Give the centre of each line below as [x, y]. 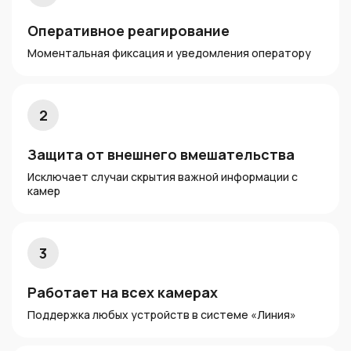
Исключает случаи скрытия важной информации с [163, 177]
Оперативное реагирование [128, 31]
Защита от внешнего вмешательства [161, 154]
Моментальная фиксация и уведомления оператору [169, 53]
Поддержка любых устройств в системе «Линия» [162, 315]
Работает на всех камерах [123, 292]
